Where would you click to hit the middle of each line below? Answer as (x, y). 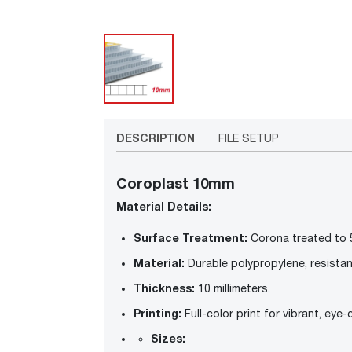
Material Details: (164, 207)
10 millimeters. (234, 289)
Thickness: (164, 288)
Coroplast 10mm (176, 183)
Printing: (158, 313)
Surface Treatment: (191, 238)
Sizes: (168, 339)
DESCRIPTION (156, 138)
